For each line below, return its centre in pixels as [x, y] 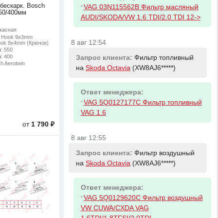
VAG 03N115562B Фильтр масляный [141, 7]
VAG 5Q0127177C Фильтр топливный [143, 103]
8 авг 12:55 [89, 138]
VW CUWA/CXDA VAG [115, 208]
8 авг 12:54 [89, 43]
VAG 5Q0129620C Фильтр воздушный [143, 198]
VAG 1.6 [93, 113]
